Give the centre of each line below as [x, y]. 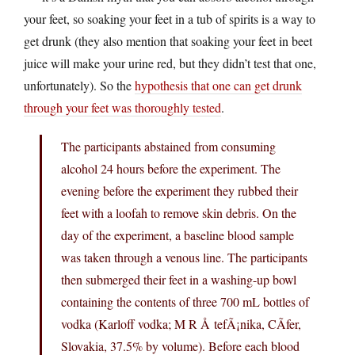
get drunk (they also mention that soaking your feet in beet [168, 40]
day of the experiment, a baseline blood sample [177, 235]
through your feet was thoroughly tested [122, 107]
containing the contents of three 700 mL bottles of [185, 301]
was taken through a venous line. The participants [184, 257]
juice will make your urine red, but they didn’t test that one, [170, 63]
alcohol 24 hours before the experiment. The [171, 168]
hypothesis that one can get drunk [218, 85]
